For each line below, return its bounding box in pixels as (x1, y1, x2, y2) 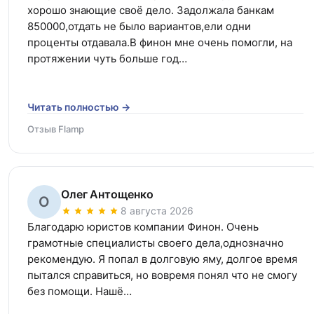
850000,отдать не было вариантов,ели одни (27, 19, 251, 33)
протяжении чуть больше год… (27, 51, 187, 65)
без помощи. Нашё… (27, 284, 132, 298)
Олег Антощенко (61, 186, 153, 201)
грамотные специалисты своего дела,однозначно (27, 235, 284, 250)
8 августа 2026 (121, 204, 193, 217)
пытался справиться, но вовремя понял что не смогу (27, 268, 297, 282)
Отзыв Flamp (27, 123, 84, 135)
